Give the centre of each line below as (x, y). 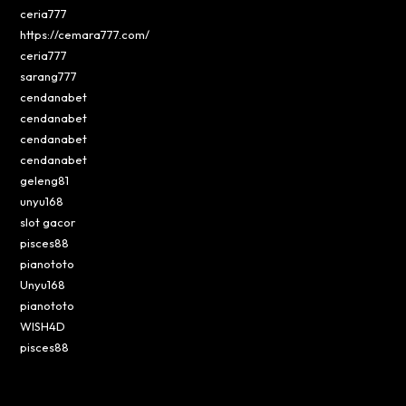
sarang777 (49, 76)
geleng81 (45, 180)
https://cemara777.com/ (85, 34)
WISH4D (43, 326)
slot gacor (48, 222)
